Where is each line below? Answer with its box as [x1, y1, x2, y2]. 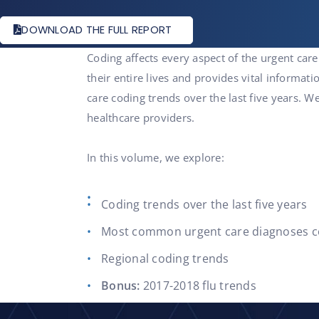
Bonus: [101, 278, 140, 293]
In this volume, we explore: [87, 150, 224, 164]
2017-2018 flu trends [140, 278, 256, 293]
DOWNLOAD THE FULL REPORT [21, 23, 172, 37]
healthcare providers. [87, 110, 195, 125]
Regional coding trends [101, 251, 229, 266]
